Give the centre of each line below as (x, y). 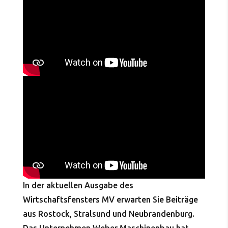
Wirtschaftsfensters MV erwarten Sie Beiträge (110, 200)
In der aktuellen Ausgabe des (78, 186)
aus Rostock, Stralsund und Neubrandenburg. (108, 214)
